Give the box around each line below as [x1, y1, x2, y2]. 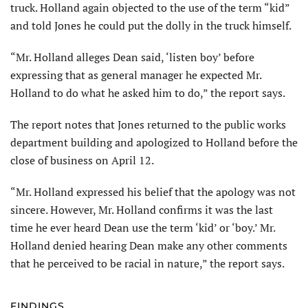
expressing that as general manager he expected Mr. [10, 67, 261, 82]
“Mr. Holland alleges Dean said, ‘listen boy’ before [10, 49, 254, 65]
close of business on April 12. [10, 152, 154, 168]
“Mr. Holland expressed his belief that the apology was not [10, 184, 296, 199]
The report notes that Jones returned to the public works [10, 116, 286, 132]
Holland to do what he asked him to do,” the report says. [10, 85, 285, 100]
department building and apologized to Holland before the [10, 134, 298, 150]
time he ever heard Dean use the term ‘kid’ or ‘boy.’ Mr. [10, 219, 275, 235]
